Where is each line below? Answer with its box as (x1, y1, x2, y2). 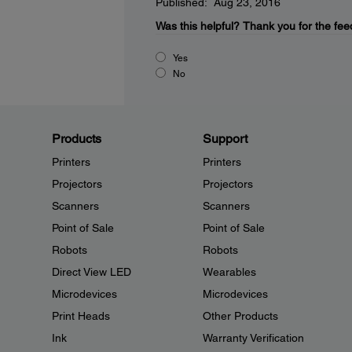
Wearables (202, 266, 256, 278)
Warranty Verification (202, 332, 304, 344)
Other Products (202, 310, 278, 322)
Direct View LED (52, 266, 131, 278)
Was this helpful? (155, 20, 240, 32)
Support (202, 131, 247, 146)
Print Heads (52, 310, 110, 322)
